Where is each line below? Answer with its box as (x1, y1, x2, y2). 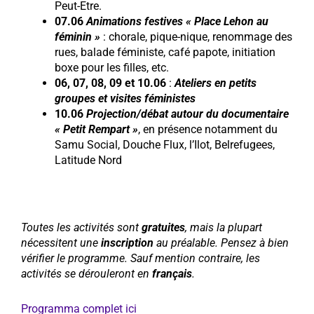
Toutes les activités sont (21, 221, 142, 235)
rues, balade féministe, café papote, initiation (55, 46, 275, 60)
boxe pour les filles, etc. (55, 61, 169, 75)
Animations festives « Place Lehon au (86, 15, 268, 29)
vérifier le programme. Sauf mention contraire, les (21, 252, 260, 266)
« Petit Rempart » (55, 123, 138, 137)
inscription (101, 236, 153, 250)
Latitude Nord (55, 153, 122, 168)
